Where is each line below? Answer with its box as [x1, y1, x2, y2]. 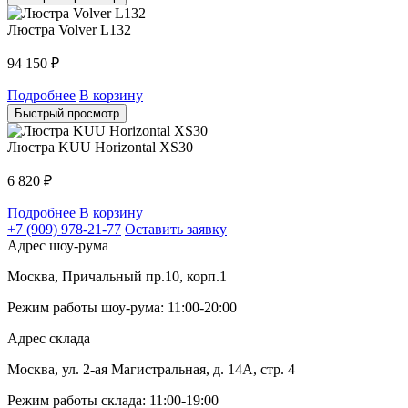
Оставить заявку [125, 220, 227, 237]
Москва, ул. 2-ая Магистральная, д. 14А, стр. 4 [7, 361, 295, 377]
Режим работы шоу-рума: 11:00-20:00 [7, 299, 237, 315]
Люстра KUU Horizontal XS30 [7, 138, 193, 155]
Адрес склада [7, 330, 90, 346]
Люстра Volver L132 [7, 21, 131, 37]
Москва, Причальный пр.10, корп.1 [7, 268, 227, 284]
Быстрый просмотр [15, 106, 119, 120]
